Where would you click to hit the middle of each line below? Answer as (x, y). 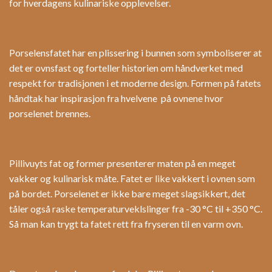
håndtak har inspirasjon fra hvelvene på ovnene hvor (116, 98)
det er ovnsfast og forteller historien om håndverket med (126, 68)
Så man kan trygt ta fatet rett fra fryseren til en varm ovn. (126, 224)
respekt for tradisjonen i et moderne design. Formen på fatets (135, 83)
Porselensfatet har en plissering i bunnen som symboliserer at (135, 53)
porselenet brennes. (50, 114)
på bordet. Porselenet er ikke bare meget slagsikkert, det (127, 194)
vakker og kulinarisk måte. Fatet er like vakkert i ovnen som (132, 178)
